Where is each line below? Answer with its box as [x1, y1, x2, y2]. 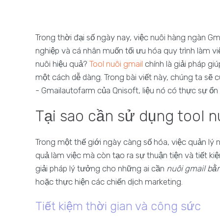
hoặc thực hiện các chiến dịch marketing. [35, 177, 183, 187]
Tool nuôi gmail [89, 59, 143, 69]
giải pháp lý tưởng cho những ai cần [35, 164, 166, 173]
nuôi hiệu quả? [35, 59, 89, 69]
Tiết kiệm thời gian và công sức [35, 199, 201, 213]
